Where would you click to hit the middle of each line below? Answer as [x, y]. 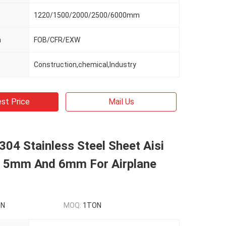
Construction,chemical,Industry [85, 65]
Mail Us [121, 102]
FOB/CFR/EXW [57, 40]
